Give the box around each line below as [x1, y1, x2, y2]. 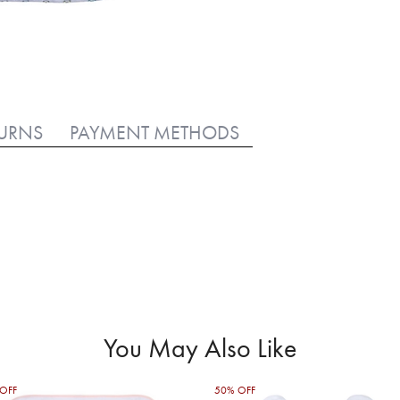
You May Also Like [104, 332, 296, 365]
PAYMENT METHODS [70, 121, 239, 145]
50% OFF [213, 384, 255, 397]
